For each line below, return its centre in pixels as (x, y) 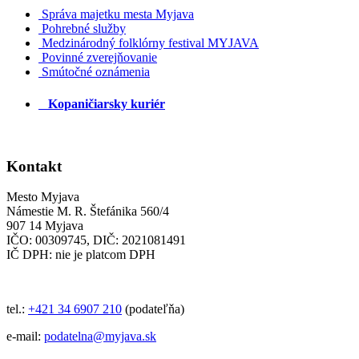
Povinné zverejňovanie (99, 58)
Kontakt (34, 166)
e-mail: (25, 337)
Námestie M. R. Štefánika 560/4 (88, 212)
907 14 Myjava (45, 226)
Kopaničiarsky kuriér (102, 103)
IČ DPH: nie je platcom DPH (81, 255)
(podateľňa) (153, 309)
